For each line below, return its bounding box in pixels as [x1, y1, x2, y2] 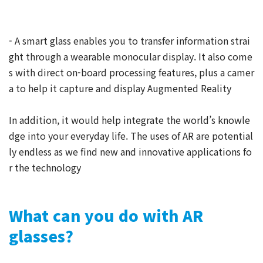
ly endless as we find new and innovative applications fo [9, 144, 252, 159]
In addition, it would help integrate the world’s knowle [9, 112, 250, 127]
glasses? [9, 224, 73, 247]
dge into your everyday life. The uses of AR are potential [9, 128, 253, 143]
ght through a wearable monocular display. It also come [9, 49, 252, 63]
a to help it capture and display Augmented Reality [9, 80, 231, 95]
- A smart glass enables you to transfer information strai [9, 33, 250, 48]
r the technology [9, 160, 81, 174]
